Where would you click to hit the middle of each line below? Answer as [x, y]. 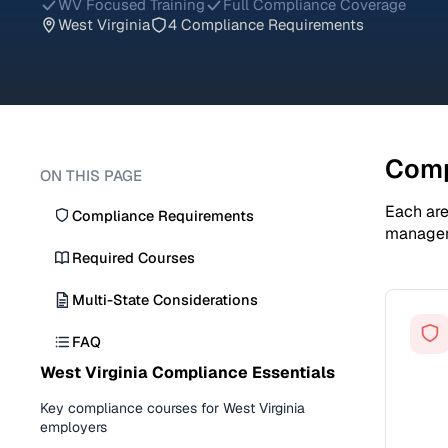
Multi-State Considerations [165, 299]
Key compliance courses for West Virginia [172, 408]
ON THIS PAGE [91, 175]
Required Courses [133, 257]
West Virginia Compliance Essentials [187, 372]
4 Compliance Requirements [266, 24]
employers [73, 427]
